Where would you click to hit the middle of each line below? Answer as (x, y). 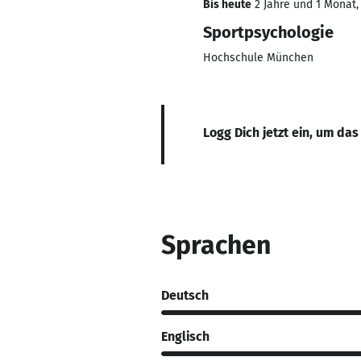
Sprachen (216, 245)
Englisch (185, 336)
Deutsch (185, 295)
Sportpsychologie (268, 32)
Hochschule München (258, 58)
